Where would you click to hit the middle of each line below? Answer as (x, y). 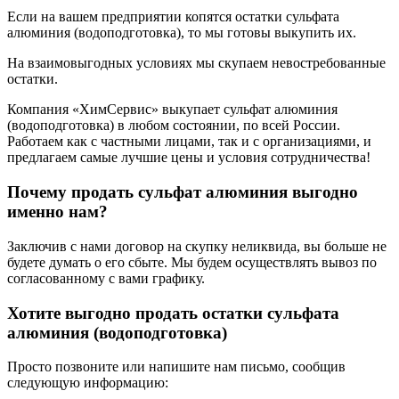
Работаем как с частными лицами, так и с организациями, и (189, 142)
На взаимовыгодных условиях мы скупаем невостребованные (196, 63)
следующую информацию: (88, 383)
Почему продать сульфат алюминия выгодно (183, 192)
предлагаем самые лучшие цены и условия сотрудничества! (189, 158)
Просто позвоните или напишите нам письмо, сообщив (176, 367)
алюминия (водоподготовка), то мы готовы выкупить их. (182, 33)
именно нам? (57, 212)
